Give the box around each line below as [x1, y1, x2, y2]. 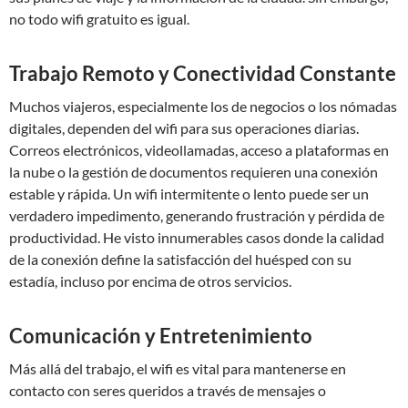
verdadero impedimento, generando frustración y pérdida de [9, 207, 384, 224]
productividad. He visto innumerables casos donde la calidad [9, 229, 384, 246]
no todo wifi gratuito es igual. [9, 10, 189, 27]
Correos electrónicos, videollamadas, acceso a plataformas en [9, 141, 389, 158]
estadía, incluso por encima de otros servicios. [9, 272, 291, 290]
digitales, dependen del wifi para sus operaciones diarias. [9, 119, 359, 137]
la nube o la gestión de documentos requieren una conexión [9, 163, 378, 180]
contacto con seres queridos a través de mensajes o [9, 382, 326, 399]
